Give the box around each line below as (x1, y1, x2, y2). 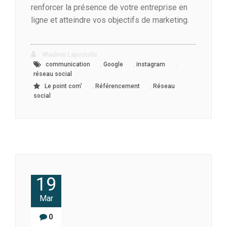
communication (46, 61, 90, 68)
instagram (136, 61, 165, 68)
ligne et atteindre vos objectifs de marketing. (31, 15, 189, 25)
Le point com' (45, 83, 82, 90)
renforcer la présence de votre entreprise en (31, 3, 187, 13)
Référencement (95, 83, 140, 90)
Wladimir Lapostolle (41, 51, 97, 59)
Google (103, 61, 123, 68)
